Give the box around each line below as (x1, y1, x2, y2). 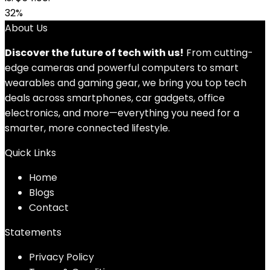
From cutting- (184, 46, 253, 60)
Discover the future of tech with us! (5, 46, 184, 60)
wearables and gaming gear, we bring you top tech (5, 76, 246, 90)
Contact (29, 201, 69, 215)
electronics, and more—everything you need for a (5, 106, 239, 120)
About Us (5, 21, 48, 35)
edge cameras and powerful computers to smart (5, 61, 239, 75)
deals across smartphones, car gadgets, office (5, 91, 225, 105)
